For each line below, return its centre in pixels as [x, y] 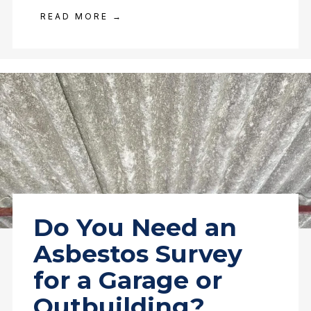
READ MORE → [81, 16]
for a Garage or [127, 280]
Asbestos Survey [137, 253]
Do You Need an [135, 227]
